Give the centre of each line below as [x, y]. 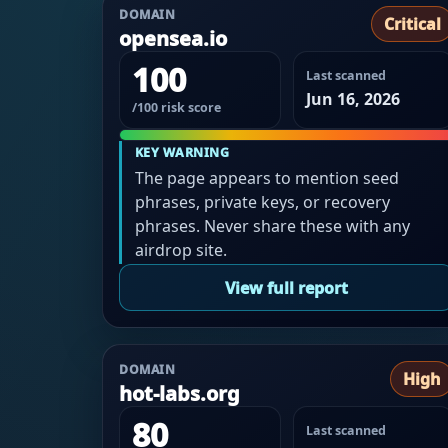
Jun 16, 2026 [352, 99]
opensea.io [173, 39]
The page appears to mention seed [266, 177]
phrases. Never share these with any [272, 225]
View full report [287, 287]
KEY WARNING [182, 152]
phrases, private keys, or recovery [262, 201]
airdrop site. [180, 249]
